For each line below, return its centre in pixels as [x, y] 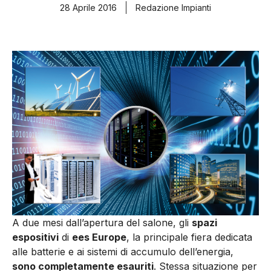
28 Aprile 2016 [88, 8]
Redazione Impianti [173, 8]
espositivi [35, 237]
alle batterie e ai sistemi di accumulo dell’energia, [123, 251]
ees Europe [99, 237]
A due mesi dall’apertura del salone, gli [102, 222]
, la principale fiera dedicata [189, 237]
